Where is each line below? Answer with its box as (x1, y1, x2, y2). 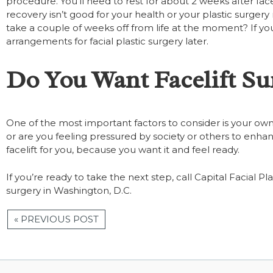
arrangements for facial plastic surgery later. (6, 35, 208, 47)
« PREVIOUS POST (14, 213, 99, 225)
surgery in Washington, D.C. (6, 184, 132, 196)
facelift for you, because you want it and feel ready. (6, 144, 239, 155)
